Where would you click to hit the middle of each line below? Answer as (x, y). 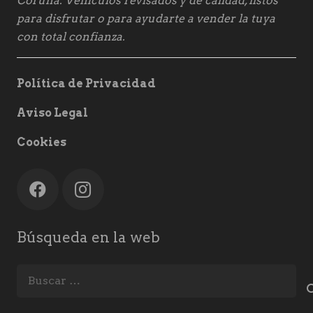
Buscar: (37, 272)
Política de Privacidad (86, 83)
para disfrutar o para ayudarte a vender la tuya (146, 18)
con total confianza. (71, 36)
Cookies (42, 142)
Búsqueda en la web (88, 237)
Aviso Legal (52, 112)
